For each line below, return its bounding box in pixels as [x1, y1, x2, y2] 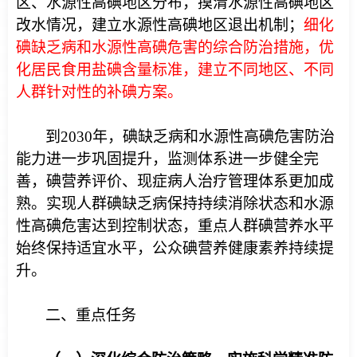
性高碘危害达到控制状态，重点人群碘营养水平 [16, 218, 334, 234]
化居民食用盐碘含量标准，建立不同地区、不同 [16, 61, 334, 78]
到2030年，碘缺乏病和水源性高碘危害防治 [45, 128, 335, 145]
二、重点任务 [45, 307, 136, 324]
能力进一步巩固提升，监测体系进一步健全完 [16, 151, 319, 167]
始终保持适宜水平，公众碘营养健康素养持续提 [16, 240, 334, 257]
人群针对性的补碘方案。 [16, 84, 182, 100]
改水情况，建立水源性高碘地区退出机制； [16, 17, 304, 33]
